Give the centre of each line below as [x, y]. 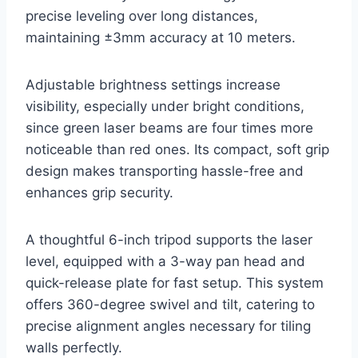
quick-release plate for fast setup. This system [175, 282]
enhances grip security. [99, 192]
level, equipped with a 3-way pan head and [165, 261]
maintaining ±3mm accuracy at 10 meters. [161, 37]
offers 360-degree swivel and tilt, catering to [170, 304]
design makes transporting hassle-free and [165, 171]
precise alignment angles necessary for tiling [168, 326]
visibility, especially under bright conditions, [165, 106]
